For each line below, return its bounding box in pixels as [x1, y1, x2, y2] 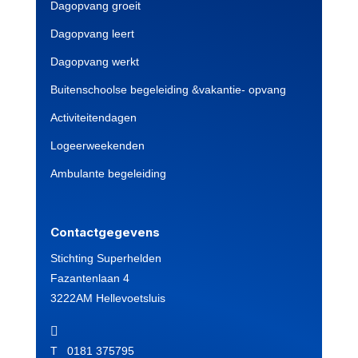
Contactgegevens [50, 225, 160, 241]
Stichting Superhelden [50, 252, 161, 265]
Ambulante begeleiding [50, 167, 166, 181]
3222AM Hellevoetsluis [50, 292, 165, 305]
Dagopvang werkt [50, 55, 139, 69]
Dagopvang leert [50, 27, 134, 41]
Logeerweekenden [50, 139, 145, 153]
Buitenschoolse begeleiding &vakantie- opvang [50, 83, 286, 97]
